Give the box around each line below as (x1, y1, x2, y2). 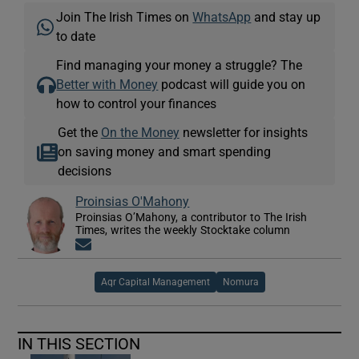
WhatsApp (192, 10, 252, 24)
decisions (57, 164, 111, 178)
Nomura (222, 277, 259, 288)
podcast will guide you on (158, 78, 306, 91)
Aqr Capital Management (100, 277, 210, 288)
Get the (57, 126, 101, 139)
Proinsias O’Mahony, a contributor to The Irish (75, 212, 308, 224)
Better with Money (56, 78, 159, 91)
